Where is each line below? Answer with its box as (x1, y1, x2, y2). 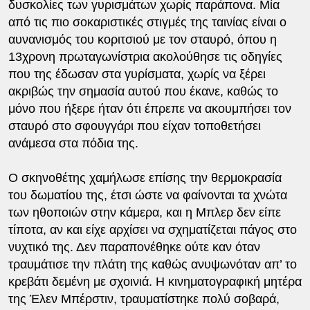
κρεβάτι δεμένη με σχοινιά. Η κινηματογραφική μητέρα (8, 275, 302, 289)
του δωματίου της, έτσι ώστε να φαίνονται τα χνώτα (8, 188, 287, 202)
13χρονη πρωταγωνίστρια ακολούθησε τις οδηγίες (8, 50, 282, 64)
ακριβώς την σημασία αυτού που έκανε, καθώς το (8, 84, 278, 98)
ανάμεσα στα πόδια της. (8, 136, 138, 150)
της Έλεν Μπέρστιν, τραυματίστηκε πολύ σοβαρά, (8, 292, 280, 306)
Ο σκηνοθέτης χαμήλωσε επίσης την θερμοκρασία (8, 171, 282, 185)
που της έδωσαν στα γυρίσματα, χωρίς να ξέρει (8, 67, 266, 81)
